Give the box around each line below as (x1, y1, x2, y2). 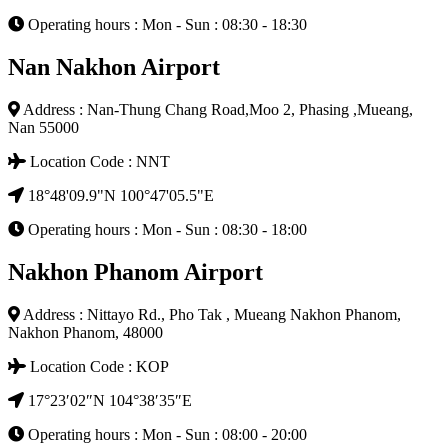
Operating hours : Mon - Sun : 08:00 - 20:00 (24, 425, 307, 443)
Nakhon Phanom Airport (8, 258, 263, 285)
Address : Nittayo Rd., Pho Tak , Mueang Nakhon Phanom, (20, 305, 401, 323)
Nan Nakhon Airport (8, 53, 220, 80)
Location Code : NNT (26, 152, 170, 170)
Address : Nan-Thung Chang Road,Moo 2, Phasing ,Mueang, (20, 100, 413, 118)
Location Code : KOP (26, 357, 169, 375)
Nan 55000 (8, 118, 79, 136)
